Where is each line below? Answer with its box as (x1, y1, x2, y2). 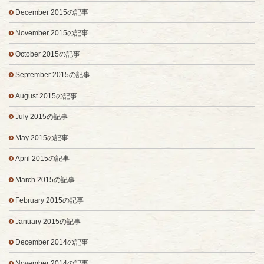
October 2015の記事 (15, 50, 80, 58)
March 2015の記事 (15, 176, 75, 183)
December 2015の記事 (15, 8, 88, 16)
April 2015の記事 (15, 155, 70, 163)
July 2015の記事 (15, 113, 68, 121)
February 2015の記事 (15, 197, 84, 204)
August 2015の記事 (15, 92, 77, 100)
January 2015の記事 (15, 217, 81, 225)
